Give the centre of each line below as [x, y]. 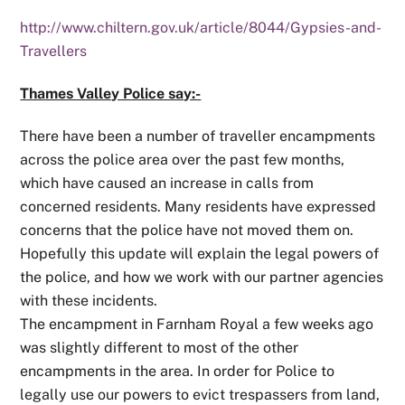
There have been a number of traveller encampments [198, 136]
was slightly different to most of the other [160, 347]
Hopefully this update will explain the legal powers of [200, 253]
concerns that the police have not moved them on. [187, 230]
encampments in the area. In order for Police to [178, 371]
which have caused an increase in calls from [167, 183]
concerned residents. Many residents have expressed [198, 206]
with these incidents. [89, 300]
